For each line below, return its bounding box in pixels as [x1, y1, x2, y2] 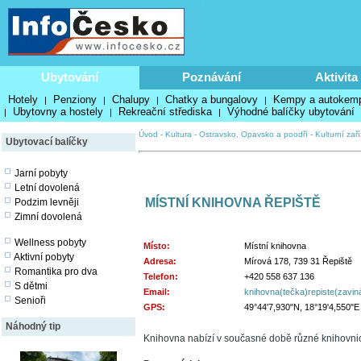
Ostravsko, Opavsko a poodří [199, 130, 308, 139]
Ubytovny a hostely [13, 106, 103, 118]
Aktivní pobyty [14, 251, 74, 263]
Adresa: [143, 256, 176, 266]
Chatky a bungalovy [165, 93, 258, 106]
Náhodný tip [6, 321, 60, 332]
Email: [143, 287, 170, 297]
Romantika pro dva [15, 266, 98, 277]
